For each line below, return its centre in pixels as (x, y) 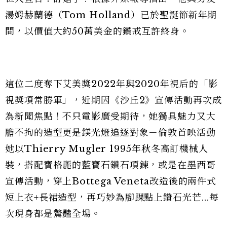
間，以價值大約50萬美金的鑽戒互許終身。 (97, 31)
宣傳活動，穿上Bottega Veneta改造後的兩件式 (111, 181)
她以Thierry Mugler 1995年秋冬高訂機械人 (107, 149)
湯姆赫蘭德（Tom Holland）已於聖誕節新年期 (111, 15)
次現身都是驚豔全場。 (53, 214)
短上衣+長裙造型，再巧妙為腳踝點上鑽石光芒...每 (112, 197)
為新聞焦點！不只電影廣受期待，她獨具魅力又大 (110, 116)
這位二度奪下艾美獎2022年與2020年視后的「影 (111, 84)
